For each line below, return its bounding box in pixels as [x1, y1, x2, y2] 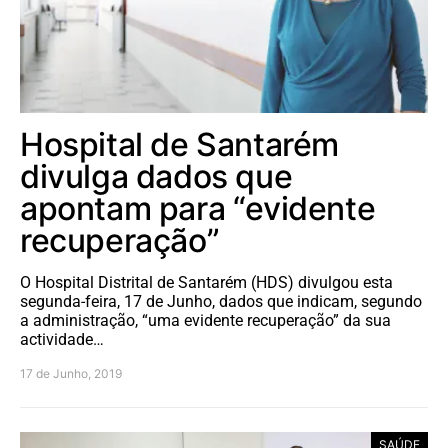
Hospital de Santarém [20, 125, 340, 165]
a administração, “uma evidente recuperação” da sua [20, 311, 391, 331]
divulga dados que [20, 157, 293, 197]
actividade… [20, 330, 104, 350]
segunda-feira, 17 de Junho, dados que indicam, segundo [20, 292, 422, 312]
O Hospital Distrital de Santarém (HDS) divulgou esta [20, 273, 393, 293]
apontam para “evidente [20, 189, 376, 229]
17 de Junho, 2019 [20, 366, 122, 382]
